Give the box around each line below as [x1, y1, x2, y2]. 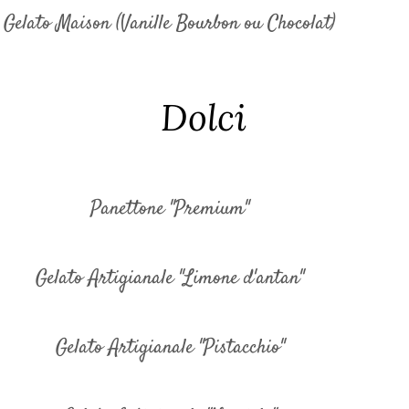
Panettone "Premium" [90, 194, 249, 224]
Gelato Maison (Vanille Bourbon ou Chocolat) [3, 9, 335, 38]
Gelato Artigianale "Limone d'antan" [36, 264, 304, 293]
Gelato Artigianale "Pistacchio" [55, 333, 285, 362]
